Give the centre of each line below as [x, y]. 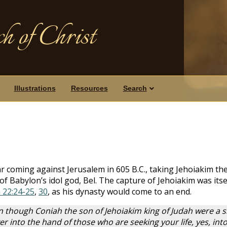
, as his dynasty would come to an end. [120, 191]
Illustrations [35, 88]
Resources [89, 88]
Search [135, 88]
